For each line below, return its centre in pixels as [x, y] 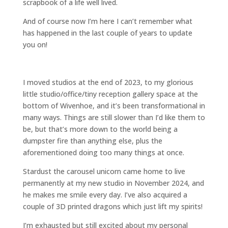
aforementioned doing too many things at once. [103, 152]
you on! [35, 45]
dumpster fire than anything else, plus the [92, 141]
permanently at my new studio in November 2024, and [113, 183]
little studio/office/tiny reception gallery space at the [110, 94]
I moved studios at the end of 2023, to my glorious [108, 82]
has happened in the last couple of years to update [107, 33]
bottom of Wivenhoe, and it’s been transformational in [114, 106]
